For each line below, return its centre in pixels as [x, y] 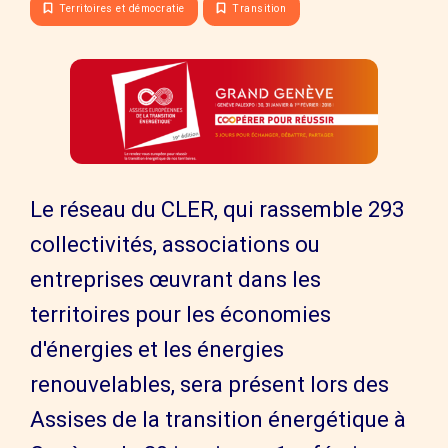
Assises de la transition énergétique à [218, 419]
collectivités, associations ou [175, 244]
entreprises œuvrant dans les [175, 279]
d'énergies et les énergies [157, 349]
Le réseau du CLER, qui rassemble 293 [217, 209]
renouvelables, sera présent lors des [209, 384]
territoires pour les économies [180, 314]
